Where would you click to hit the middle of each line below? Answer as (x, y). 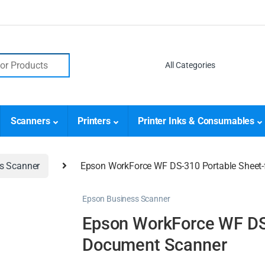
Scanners (30, 121)
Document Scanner (155, 245)
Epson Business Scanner (126, 199)
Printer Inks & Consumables (196, 121)
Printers (94, 121)
